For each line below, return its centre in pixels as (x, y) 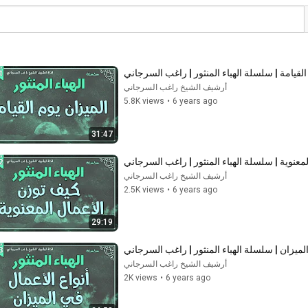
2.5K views (144, 189)
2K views (141, 278)
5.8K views (144, 101)
